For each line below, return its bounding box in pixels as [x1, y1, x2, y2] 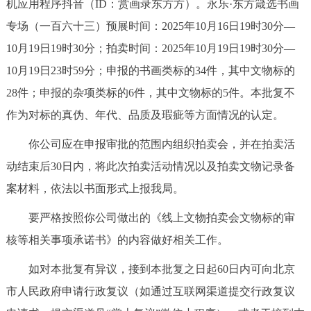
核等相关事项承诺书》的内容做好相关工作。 [6, 234, 228, 246]
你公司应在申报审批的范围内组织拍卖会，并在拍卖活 [6, 138, 295, 151]
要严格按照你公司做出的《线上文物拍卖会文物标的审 [6, 212, 295, 224]
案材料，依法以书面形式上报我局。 [6, 183, 184, 195]
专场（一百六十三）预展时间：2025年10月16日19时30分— [6, 20, 295, 33]
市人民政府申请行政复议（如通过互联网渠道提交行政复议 [6, 285, 295, 298]
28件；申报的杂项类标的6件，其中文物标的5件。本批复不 [6, 87, 295, 99]
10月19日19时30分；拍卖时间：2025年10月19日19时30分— [6, 42, 295, 55]
